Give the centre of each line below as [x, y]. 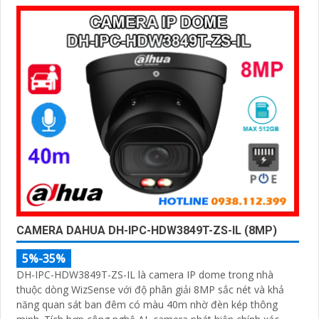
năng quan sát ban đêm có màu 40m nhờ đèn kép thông [147, 304]
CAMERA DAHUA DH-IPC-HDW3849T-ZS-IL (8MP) [147, 230]
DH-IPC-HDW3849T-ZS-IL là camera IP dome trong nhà [145, 274]
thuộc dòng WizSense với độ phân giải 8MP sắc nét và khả [150, 289]
